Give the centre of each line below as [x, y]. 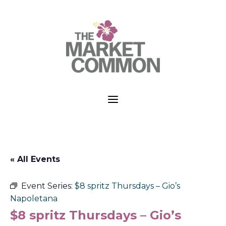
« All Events [35, 159]
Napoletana [34, 198]
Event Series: [48, 186]
